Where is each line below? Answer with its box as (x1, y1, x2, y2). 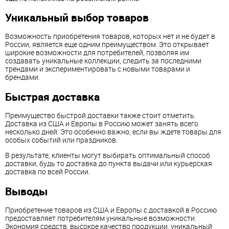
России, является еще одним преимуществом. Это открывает (5, 39, 209, 50)
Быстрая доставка (5, 89, 100, 104)
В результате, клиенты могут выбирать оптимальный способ (5, 150, 210, 161)
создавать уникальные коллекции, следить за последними (5, 56, 201, 66)
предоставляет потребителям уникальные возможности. (5, 213, 196, 223)
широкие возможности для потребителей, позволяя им (5, 48, 189, 58)
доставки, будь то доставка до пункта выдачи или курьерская (5, 158, 212, 169)
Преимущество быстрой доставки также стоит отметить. (5, 110, 196, 121)
